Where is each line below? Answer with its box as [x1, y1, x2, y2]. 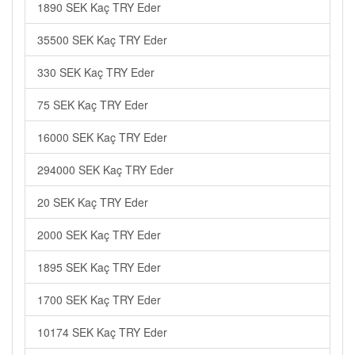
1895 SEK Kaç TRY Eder [37, 259, 161, 275]
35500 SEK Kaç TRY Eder [37, 32, 167, 48]
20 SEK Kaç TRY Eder [37, 194, 148, 210]
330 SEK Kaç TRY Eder [37, 64, 155, 80]
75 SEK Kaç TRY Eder [37, 97, 148, 113]
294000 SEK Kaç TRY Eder [37, 162, 174, 177]
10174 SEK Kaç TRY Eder [37, 324, 167, 340]
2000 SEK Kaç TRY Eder [37, 227, 161, 242]
